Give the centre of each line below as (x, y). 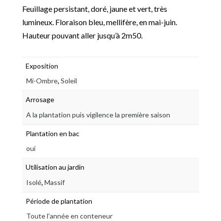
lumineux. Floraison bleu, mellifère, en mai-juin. (99, 22)
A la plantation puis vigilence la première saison (98, 114)
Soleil (69, 81)
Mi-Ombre (42, 81)
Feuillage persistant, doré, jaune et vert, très (94, 8)
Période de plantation (59, 201)
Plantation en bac (52, 133)
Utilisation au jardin (55, 167)
